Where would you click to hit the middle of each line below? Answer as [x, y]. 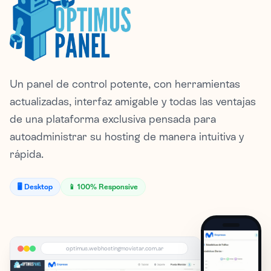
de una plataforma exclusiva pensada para [113, 119]
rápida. [27, 154]
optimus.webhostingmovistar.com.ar [114, 249]
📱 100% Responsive [103, 187]
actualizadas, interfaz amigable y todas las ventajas [133, 101]
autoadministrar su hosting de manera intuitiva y [127, 136]
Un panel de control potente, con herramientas [125, 84]
